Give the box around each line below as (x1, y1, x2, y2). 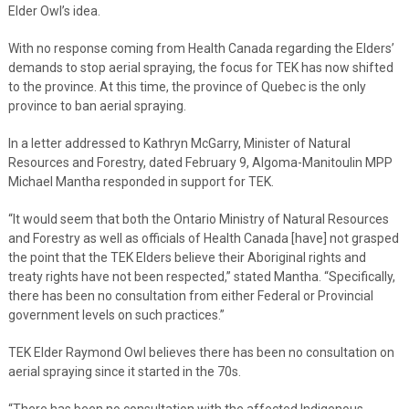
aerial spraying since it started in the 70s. (7, 363, 241, 379)
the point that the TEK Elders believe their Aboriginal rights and (7, 249, 366, 265)
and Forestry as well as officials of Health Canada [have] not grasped (7, 230, 399, 246)
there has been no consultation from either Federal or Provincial (7, 288, 373, 303)
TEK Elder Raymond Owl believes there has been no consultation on (7, 344, 394, 360)
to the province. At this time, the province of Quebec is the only (7, 79, 366, 94)
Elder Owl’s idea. (7, 3, 100, 18)
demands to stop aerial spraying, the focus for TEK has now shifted (7, 59, 393, 75)
